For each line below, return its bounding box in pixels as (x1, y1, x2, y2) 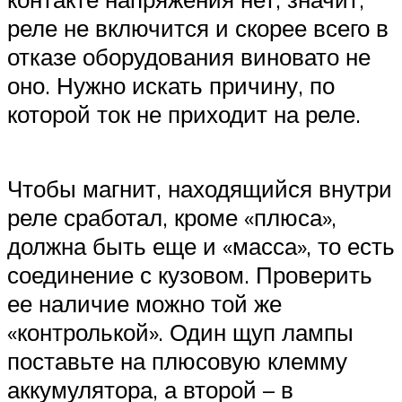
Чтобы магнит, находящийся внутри (7, 174, 392, 204)
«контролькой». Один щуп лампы (7, 318, 354, 347)
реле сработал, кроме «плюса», (7, 203, 336, 232)
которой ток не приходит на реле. (7, 100, 361, 129)
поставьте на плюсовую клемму (7, 346, 347, 376)
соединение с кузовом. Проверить (7, 260, 372, 290)
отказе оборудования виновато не (7, 42, 371, 72)
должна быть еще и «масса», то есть (7, 232, 395, 261)
